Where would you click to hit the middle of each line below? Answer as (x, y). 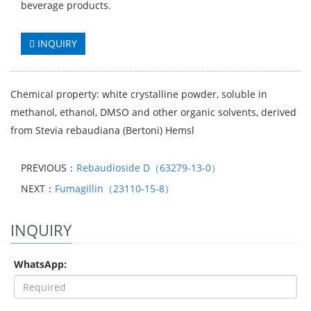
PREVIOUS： (49, 168)
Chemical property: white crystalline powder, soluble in (139, 94)
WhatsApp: (40, 264)
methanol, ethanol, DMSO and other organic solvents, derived (153, 112)
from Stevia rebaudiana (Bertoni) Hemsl (102, 131)
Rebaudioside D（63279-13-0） (149, 168)
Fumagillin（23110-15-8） (115, 189)
